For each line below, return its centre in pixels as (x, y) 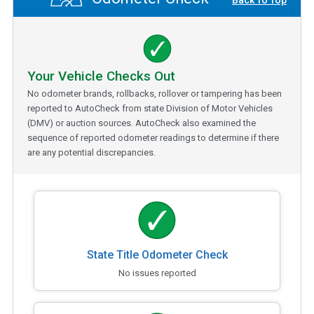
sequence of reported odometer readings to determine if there (153, 137)
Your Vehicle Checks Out (101, 76)
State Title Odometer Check (157, 254)
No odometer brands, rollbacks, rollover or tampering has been (155, 93)
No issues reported (157, 273)
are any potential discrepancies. (91, 152)
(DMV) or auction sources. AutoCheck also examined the (142, 123)
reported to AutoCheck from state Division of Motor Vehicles (150, 108)
